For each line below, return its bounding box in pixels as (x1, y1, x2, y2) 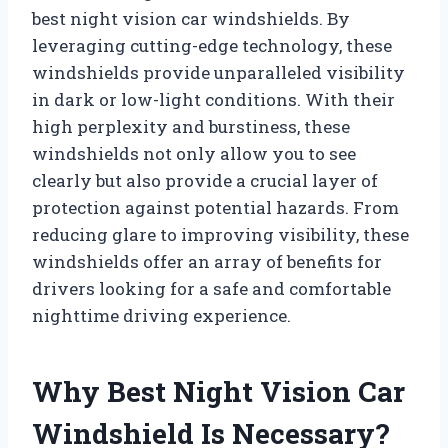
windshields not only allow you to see (32, 141, 356, 165)
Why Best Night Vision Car (32, 372, 405, 410)
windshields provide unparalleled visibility (32, 60, 405, 84)
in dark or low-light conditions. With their (32, 87, 395, 111)
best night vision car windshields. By (32, 6, 350, 30)
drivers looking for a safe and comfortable (32, 276, 391, 300)
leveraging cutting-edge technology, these (32, 33, 392, 57)
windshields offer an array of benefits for (32, 249, 382, 273)
